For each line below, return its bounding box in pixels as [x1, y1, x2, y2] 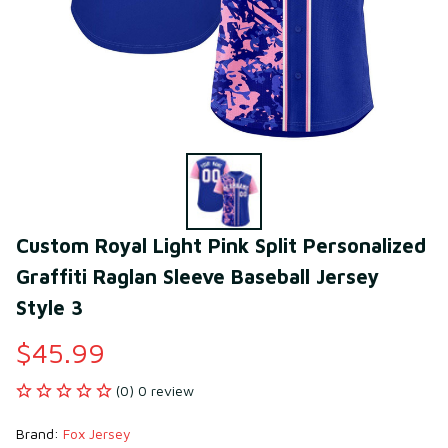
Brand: [16, 424, 63, 442]
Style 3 [16, 295, 83, 319]
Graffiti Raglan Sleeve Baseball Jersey [16, 264, 379, 288]
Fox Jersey [63, 424, 131, 442]
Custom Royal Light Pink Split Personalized [16, 233, 426, 257]
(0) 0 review [116, 381, 194, 399]
